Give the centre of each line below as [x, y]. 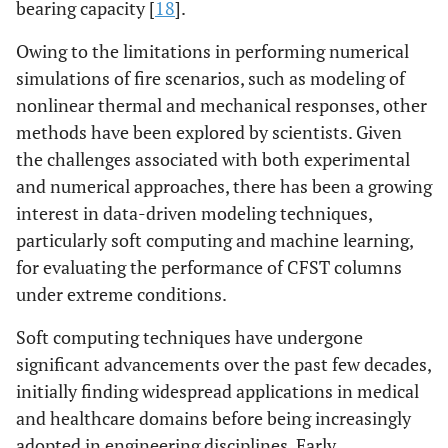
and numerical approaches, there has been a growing [224, 186]
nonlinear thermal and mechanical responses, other [221, 105]
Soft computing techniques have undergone [189, 337]
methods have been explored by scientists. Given [209, 132]
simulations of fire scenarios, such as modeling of [210, 78]
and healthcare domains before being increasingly [213, 418]
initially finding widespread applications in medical [217, 391]
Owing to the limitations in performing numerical [212, 51]
